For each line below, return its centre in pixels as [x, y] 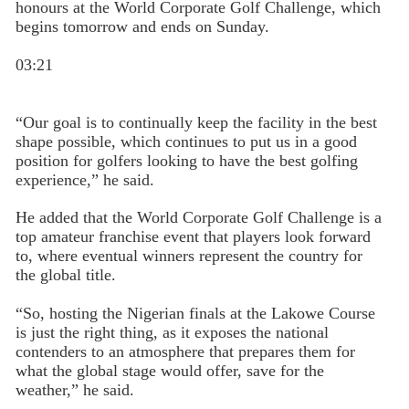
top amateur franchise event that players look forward [193, 237]
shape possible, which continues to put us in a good [186, 141]
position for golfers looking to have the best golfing [186, 160]
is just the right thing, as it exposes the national [172, 333]
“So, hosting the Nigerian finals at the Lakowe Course [195, 314]
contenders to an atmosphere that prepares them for [185, 352]
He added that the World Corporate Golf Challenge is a [198, 218]
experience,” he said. [84, 179]
